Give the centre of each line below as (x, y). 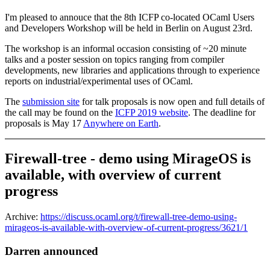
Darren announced (52, 251)
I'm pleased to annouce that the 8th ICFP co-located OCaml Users (130, 17)
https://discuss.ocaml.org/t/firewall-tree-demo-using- (139, 217)
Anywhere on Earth (121, 123)
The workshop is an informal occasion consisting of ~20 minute (126, 48)
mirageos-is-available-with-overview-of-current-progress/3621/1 (126, 228)
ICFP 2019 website (152, 112)
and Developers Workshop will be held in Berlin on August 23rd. (129, 28)
